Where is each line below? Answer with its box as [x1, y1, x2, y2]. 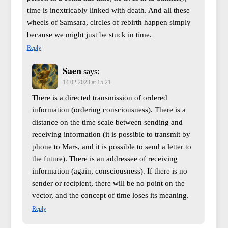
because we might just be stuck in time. [26, 31, 152, 39]
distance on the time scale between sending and [32, 118, 183, 127]
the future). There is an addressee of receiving [32, 155, 178, 163]
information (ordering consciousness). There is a [32, 106, 186, 115]
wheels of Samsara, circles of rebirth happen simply [26, 18, 191, 27]
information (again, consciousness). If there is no [32, 167, 187, 176]
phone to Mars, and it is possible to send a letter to [32, 142, 191, 151]
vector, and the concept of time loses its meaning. [32, 191, 189, 200]
